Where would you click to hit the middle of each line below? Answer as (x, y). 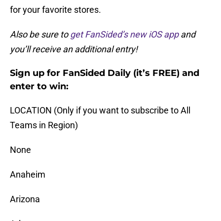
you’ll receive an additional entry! (74, 49)
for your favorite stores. (55, 10)
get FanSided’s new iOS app (124, 35)
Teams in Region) (44, 125)
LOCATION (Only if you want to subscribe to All (100, 110)
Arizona (25, 199)
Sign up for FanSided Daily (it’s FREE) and (105, 73)
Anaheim (28, 175)
